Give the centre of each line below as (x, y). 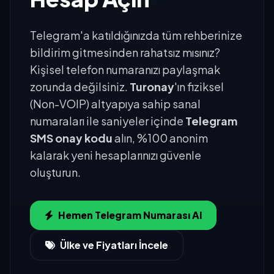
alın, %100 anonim (160, 138)
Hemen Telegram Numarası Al (130, 215)
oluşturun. (55, 172)
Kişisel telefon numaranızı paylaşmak (125, 70)
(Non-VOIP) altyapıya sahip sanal (115, 104)
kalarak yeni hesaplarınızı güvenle (116, 155)
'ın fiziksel (199, 87)
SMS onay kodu (71, 138)
